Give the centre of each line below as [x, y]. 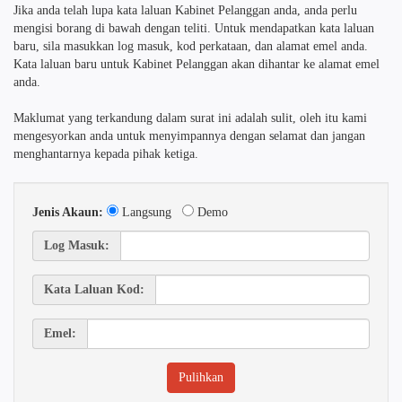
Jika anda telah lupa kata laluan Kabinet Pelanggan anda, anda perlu [185, 10]
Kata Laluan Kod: [94, 289]
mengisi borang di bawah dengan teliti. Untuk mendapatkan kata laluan [194, 28]
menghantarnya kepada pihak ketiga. [106, 154]
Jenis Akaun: [68, 212]
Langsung [150, 212]
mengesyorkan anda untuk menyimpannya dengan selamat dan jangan [189, 136]
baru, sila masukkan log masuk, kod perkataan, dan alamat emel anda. [191, 46]
